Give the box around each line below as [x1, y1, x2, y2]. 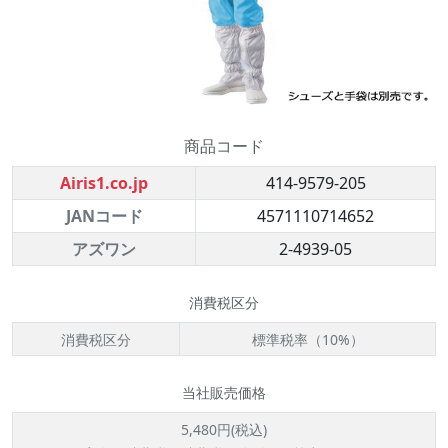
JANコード [65, 205, 143, 227]
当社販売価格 [182, 383, 266, 402]
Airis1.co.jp [60, 172, 148, 194]
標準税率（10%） [251, 330, 364, 349]
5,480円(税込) [181, 420, 267, 439]
